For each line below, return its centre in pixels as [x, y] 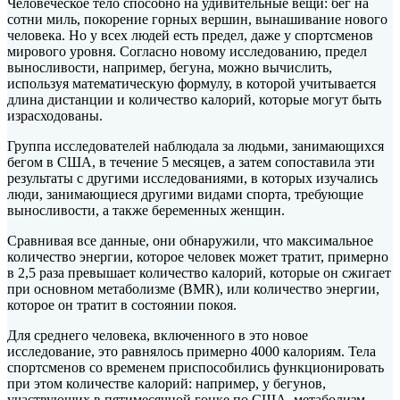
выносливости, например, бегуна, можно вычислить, [170, 67]
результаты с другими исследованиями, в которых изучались [192, 178]
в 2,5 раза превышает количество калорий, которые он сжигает [199, 272]
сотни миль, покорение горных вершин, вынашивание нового [197, 19]
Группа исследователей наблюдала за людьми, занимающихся [196, 146]
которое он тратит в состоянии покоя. [122, 304]
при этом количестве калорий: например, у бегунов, [167, 383]
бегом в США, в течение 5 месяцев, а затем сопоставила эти [191, 162]
